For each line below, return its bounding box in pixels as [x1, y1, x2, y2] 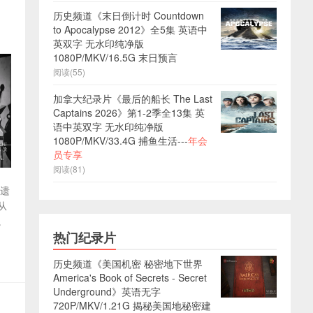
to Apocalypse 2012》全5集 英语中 [53, 22, 208, 36]
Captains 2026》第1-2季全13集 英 [53, 105, 205, 119]
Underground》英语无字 [53, 284, 161, 298]
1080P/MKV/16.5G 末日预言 [53, 50, 177, 64]
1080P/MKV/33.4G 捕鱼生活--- [53, 133, 188, 147]
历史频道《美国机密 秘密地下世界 [53, 256, 203, 270]
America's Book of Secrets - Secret [53, 270, 207, 284]
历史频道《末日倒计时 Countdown [53, 8, 204, 22]
